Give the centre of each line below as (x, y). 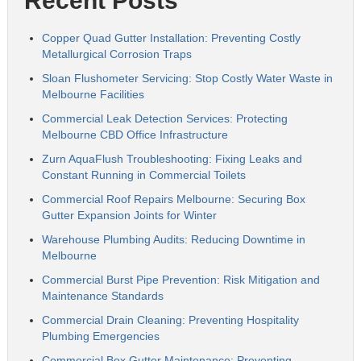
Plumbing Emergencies (100, 336)
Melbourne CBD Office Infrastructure (135, 135)
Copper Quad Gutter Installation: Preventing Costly (171, 38)
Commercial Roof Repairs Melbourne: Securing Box (173, 199)
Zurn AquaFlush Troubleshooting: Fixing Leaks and (172, 159)
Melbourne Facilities (93, 94)
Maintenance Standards (102, 296)
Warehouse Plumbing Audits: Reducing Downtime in (173, 239)
